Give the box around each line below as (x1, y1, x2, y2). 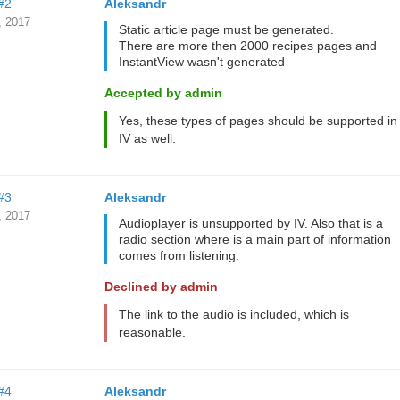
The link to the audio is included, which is (118, 307, 349, 321)
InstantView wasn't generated (118, 54, 285, 69)
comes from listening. (118, 248, 239, 262)
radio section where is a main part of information (118, 232, 391, 246)
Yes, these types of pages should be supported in (118, 113, 397, 128)
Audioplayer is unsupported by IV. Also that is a (118, 216, 383, 230)
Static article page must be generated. (118, 22, 334, 37)
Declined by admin (104, 279, 218, 294)
